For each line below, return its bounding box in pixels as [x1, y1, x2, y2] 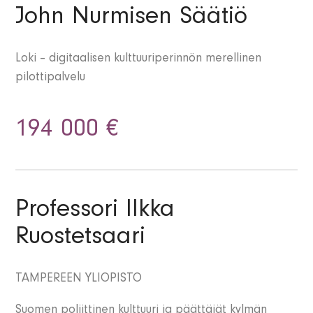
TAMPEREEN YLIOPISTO [15, 273, 143, 286]
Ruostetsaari [15, 226, 146, 252]
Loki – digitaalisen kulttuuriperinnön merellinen [15, 53, 262, 66]
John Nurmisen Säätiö [15, 6, 248, 32]
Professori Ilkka [15, 199, 175, 225]
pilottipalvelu [15, 72, 86, 85]
